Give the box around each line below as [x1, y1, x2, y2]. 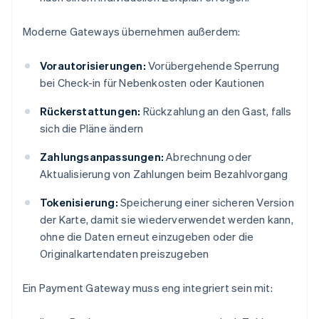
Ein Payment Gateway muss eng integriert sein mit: [23, 281, 273, 296]
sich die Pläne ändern [40, 121, 144, 136]
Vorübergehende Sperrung [145, 58, 280, 73]
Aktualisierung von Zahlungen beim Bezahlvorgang [40, 167, 288, 182]
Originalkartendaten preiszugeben [40, 246, 209, 261]
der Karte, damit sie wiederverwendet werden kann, [40, 212, 293, 227]
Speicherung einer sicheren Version [117, 195, 294, 210]
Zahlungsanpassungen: [40, 150, 164, 164]
